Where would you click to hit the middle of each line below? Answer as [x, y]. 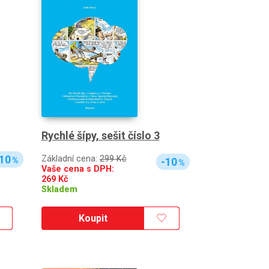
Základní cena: [70, 159]
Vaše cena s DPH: [77, 169]
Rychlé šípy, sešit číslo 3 [100, 135]
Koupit [93, 218]
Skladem [59, 189]
